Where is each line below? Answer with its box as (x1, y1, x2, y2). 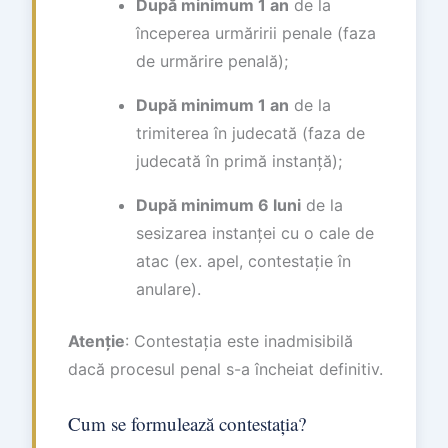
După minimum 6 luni (136, 195, 301, 215)
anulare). (136, 279, 201, 299)
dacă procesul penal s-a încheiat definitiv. (68, 359, 383, 379)
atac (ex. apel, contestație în (136, 251, 351, 271)
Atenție (68, 331, 125, 351)
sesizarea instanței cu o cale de (136, 223, 374, 243)
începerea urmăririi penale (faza (136, 23, 376, 43)
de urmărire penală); (136, 51, 288, 71)
